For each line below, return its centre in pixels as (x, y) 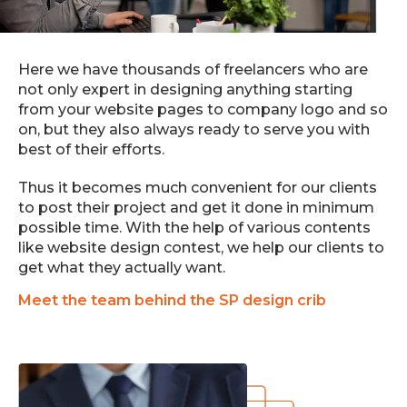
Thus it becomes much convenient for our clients (198, 188)
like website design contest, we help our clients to (201, 248)
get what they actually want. (122, 268)
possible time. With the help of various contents (194, 228)
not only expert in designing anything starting (185, 89)
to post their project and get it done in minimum (196, 208)
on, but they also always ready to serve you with (194, 129)
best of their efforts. (91, 149)
